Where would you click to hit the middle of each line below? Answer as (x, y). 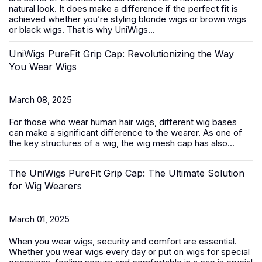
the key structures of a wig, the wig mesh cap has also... (122, 143)
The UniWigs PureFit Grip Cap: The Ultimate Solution (127, 173)
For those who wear (50, 122)
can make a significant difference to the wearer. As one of (125, 132)
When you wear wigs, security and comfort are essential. (123, 241)
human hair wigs (123, 122)
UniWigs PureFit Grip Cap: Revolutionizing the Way (121, 54)
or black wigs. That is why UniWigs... (82, 30)
